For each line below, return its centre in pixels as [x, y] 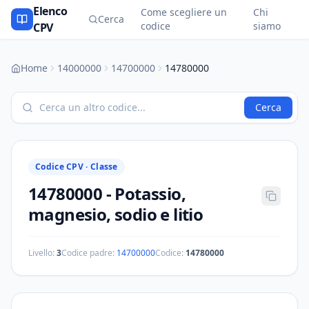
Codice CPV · [63, 167]
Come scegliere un [183, 12]
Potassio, [150, 193]
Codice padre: [88, 253]
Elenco [50, 11]
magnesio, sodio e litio [116, 214]
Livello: [42, 253]
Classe [104, 167]
